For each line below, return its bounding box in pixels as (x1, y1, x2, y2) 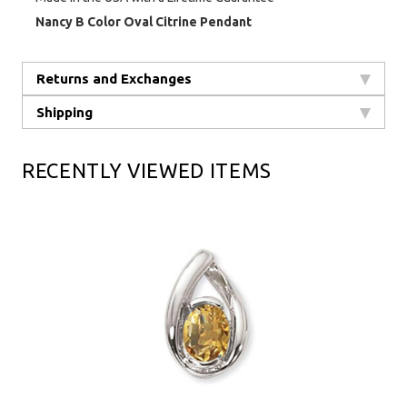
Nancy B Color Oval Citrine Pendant (35, 14, 252, 29)
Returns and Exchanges (36, 70, 192, 86)
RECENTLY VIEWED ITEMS (22, 158, 272, 182)
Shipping (36, 104, 93, 120)
